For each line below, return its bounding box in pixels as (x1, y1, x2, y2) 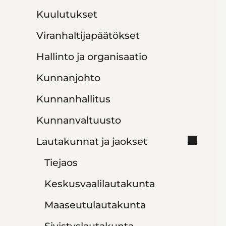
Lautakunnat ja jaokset (36, 135, 147, 148)
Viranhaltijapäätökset (36, 29, 140, 42)
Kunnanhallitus (36, 93, 110, 105)
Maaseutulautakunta (44, 199, 146, 211)
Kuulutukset (36, 8, 97, 21)
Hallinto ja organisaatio (36, 50, 147, 63)
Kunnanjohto (36, 72, 100, 84)
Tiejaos (44, 156, 78, 169)
